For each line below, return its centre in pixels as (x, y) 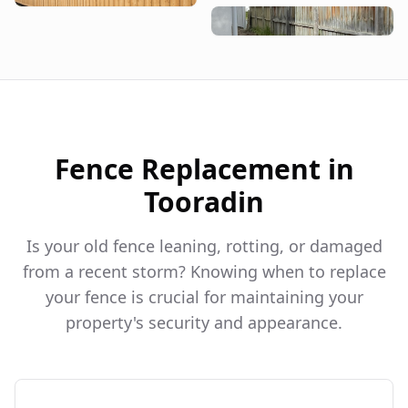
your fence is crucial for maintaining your (204, 297)
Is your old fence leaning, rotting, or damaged (204, 246)
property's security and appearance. (204, 323)
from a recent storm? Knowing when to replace (204, 272)
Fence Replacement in (204, 169)
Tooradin (204, 202)
